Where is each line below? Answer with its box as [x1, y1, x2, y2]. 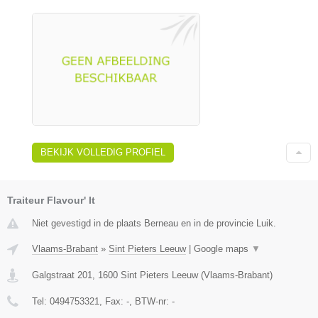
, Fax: [99, 295, 126, 307]
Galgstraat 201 [32, 269, 92, 280]
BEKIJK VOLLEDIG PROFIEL [40, 146, 165, 158]
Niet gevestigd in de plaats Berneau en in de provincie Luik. [32, 217, 276, 229]
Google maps [194, 243, 251, 254]
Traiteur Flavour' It [7, 194, 95, 206]
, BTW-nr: [129, 295, 172, 307]
